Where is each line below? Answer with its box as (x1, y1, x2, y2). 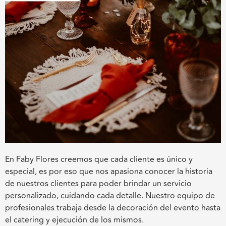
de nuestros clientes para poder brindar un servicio (5, 177, 192, 190)
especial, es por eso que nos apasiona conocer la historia (5, 165, 212, 178)
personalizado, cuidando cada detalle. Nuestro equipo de (5, 189, 215, 202)
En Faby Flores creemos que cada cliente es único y (5, 153, 193, 165)
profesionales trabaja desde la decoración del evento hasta (5, 201, 220, 214)
